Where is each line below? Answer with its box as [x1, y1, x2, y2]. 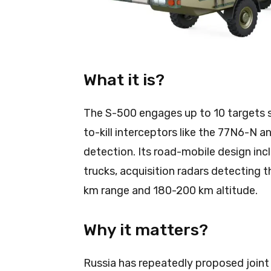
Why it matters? [83, 220, 208, 240]
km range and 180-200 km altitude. [83, 183, 258, 197]
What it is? [83, 70, 165, 90]
